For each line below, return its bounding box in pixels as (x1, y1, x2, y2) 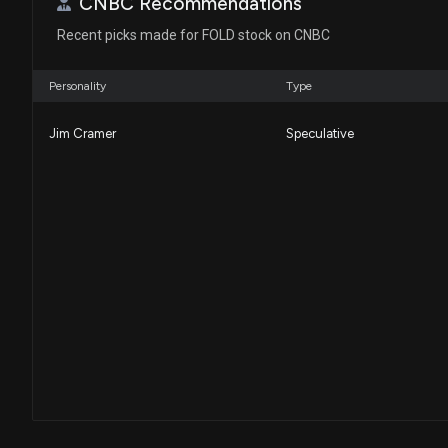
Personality (49, 78, 106, 93)
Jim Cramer (49, 126, 116, 142)
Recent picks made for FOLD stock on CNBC (57, 26, 330, 43)
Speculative (286, 126, 354, 142)
